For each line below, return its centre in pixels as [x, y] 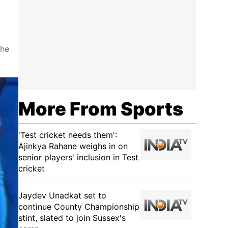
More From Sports [101, 109]
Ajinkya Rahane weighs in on [73, 146]
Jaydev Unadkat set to [62, 195]
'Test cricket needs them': [68, 135]
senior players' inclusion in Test [78, 157]
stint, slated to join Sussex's [72, 218]
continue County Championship [79, 207]
